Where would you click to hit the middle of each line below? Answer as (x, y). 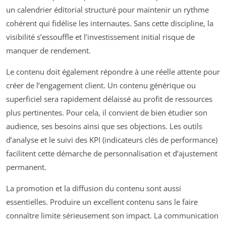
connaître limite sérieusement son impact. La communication (112, 215)
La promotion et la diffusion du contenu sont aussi (94, 188)
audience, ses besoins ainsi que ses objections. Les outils (104, 126)
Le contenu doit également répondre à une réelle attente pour (113, 71)
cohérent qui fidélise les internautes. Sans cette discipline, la (110, 23)
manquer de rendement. (48, 50)
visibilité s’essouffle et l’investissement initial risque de (100, 37)
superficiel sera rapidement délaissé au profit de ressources (109, 99)
